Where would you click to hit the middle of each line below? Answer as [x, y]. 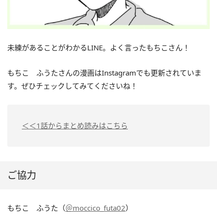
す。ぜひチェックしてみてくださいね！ [72, 85]
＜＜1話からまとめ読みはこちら [75, 125]
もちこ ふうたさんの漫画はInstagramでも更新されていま [104, 72]
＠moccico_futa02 [95, 208]
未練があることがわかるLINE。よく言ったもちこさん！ [99, 47]
